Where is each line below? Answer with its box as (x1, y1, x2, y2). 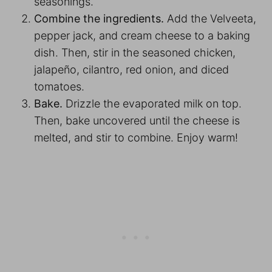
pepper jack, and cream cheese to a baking (34, 29, 250, 42)
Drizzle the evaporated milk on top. (66, 97, 242, 110)
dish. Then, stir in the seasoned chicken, (34, 46, 236, 59)
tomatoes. (34, 80, 87, 93)
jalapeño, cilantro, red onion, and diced (34, 63, 229, 76)
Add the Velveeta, (164, 12, 256, 25)
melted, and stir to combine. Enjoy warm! (34, 131, 241, 144)
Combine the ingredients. (34, 12, 164, 25)
